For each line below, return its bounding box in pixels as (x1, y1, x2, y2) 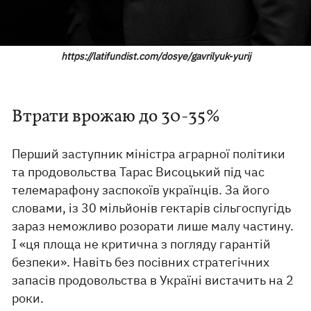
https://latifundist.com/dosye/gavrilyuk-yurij (60, 50, 251, 63)
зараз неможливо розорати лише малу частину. (12, 218, 294, 235)
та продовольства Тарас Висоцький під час (12, 164, 265, 180)
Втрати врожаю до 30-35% (12, 105, 221, 130)
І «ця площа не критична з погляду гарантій (12, 236, 271, 253)
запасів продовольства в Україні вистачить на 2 (12, 272, 294, 289)
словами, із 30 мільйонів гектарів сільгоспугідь (12, 200, 292, 217)
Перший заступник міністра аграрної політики (12, 146, 286, 162)
